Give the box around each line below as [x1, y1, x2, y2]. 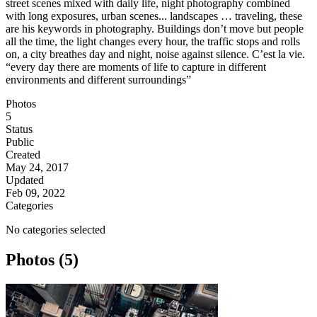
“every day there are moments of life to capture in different [6, 61, 266, 74]
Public [6, 136, 34, 149]
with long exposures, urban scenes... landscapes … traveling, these [6, 10, 302, 23]
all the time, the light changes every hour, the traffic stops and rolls [6, 35, 300, 48]
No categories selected [6, 224, 105, 236]
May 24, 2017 [6, 161, 69, 174]
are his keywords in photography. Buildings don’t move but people [6, 23, 304, 35]
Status [6, 123, 33, 136]
